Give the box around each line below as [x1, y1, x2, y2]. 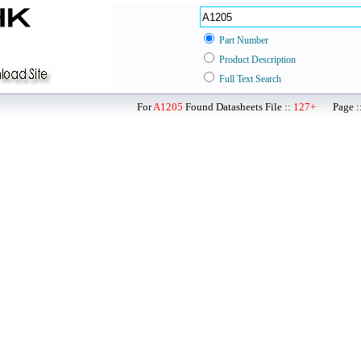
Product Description [219, 54, 296, 65]
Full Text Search [219, 73, 281, 85]
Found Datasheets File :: [183, 101, 293, 113]
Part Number [219, 35, 268, 46]
